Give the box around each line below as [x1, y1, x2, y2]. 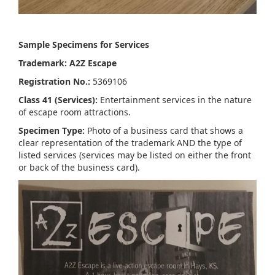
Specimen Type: [18, 124, 85, 136]
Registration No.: [18, 75, 90, 87]
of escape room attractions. [18, 106, 131, 118]
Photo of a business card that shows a [85, 124, 243, 136]
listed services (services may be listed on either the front [18, 149, 251, 161]
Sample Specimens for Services [18, 38, 149, 50]
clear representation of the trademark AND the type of [18, 136, 242, 149]
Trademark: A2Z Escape [18, 56, 117, 69]
